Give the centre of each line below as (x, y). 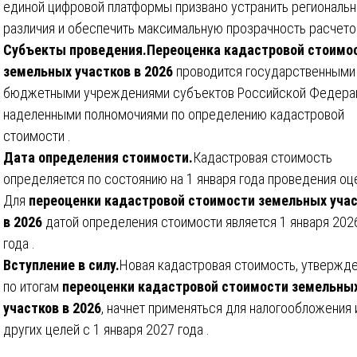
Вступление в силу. (61, 265)
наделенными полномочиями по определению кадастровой (174, 114)
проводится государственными (264, 71)
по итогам (33, 286)
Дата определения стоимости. (98, 157)
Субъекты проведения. (75, 49)
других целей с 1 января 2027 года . (106, 329)
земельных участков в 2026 (88, 71)
